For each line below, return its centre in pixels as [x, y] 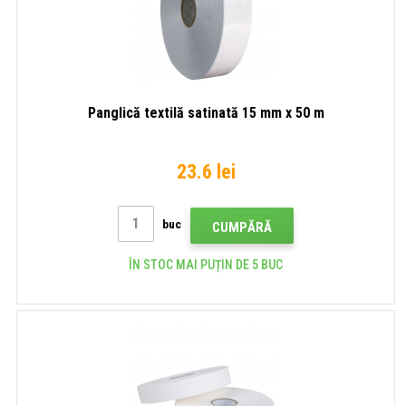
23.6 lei [206, 171]
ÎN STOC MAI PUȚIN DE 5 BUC [206, 264]
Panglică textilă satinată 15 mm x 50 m [206, 112]
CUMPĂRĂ [242, 227]
